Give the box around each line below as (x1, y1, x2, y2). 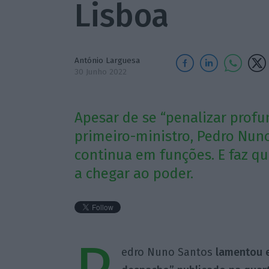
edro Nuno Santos (121, 246, 216, 259)
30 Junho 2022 (74, 67, 127, 77)
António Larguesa (74, 55, 140, 65)
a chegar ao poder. (74, 165, 193, 183)
